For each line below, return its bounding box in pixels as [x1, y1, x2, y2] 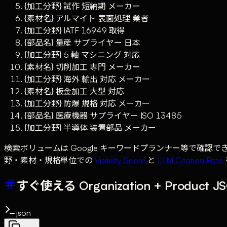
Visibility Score [95, 155, 145, 166]
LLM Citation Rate [157, 155, 223, 166]
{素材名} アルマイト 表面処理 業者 [24, 13, 148, 24]
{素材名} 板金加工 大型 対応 [24, 86, 124, 97]
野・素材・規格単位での [4, 155, 95, 166]
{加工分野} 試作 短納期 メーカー [24, 1, 140, 12]
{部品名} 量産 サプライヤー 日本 [24, 37, 140, 48]
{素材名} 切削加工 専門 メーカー [24, 62, 140, 72]
